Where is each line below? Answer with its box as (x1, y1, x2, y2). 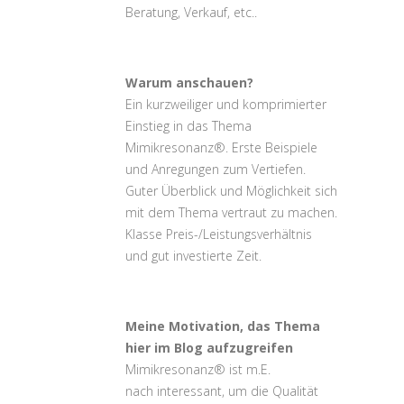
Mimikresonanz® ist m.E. (125, 361, 271, 378)
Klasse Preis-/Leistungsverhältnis (125, 225, 312, 243)
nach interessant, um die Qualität (125, 382, 318, 399)
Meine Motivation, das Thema (125, 317, 320, 335)
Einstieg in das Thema (125, 117, 252, 134)
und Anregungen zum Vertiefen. (125, 161, 306, 178)
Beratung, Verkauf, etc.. (125, 4, 257, 21)
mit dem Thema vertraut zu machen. (125, 204, 337, 221)
